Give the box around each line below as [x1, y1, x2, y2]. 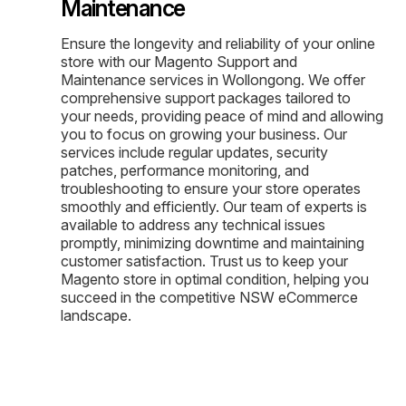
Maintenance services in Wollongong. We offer [61, 70, 365, 89]
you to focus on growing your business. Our [61, 124, 347, 143]
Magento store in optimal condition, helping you [61, 269, 369, 288]
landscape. [61, 305, 131, 324]
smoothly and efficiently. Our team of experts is [61, 197, 367, 216]
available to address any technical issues [61, 215, 325, 234]
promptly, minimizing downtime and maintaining [61, 233, 364, 252]
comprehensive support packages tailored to [61, 88, 351, 107]
